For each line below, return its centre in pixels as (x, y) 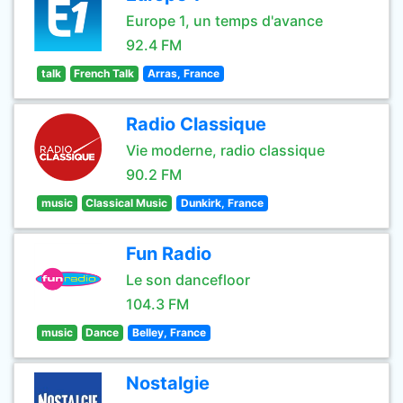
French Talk (104, 73)
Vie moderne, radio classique (225, 150)
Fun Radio (169, 254)
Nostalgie (168, 383)
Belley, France (169, 332)
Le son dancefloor (188, 280)
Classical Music (127, 203)
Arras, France (183, 73)
